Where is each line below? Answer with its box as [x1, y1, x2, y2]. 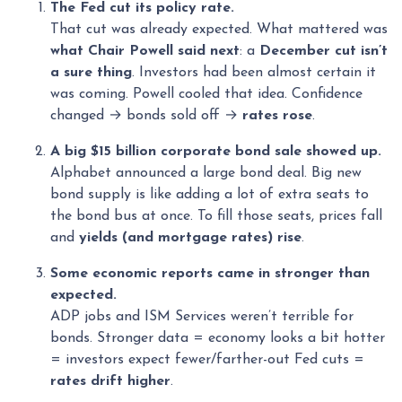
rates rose [242, 109, 312, 123]
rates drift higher [50, 374, 170, 389]
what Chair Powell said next [50, 44, 240, 58]
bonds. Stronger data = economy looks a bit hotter [50, 331, 385, 345]
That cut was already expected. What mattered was [50, 22, 388, 37]
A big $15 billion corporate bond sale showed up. [50, 144, 381, 159]
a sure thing [50, 66, 132, 80]
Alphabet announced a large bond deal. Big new [50, 166, 362, 180]
